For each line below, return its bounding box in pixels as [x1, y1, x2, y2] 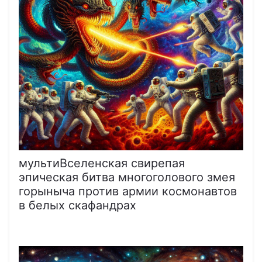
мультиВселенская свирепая [19, 156, 185, 170]
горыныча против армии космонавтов [19, 184, 237, 198]
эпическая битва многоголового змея [19, 170, 235, 184]
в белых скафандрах [19, 198, 136, 212]
